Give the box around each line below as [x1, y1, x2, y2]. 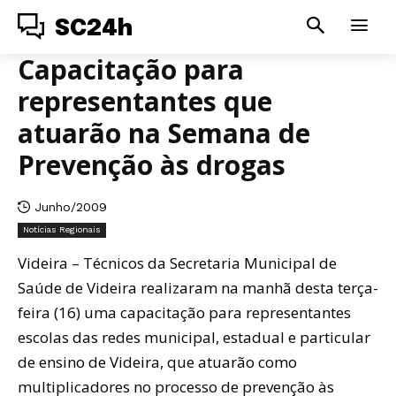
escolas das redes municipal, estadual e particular [18, 326, 370, 347]
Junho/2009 [34, 199, 107, 214]
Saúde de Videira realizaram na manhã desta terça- [18, 277, 378, 298]
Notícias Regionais [23, 224, 101, 234]
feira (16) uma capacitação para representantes [18, 301, 351, 323]
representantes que [18, 83, 272, 119]
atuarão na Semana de [18, 115, 310, 151]
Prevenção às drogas [18, 147, 286, 183]
